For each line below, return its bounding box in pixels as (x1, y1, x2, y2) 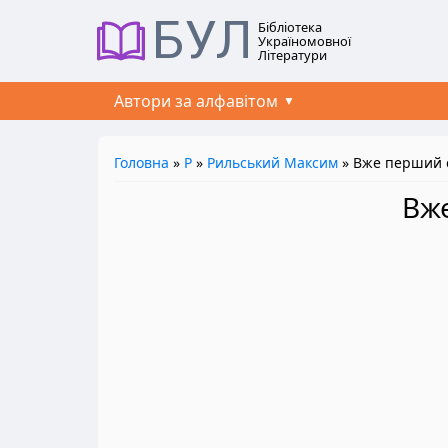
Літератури (258, 46, 327, 64)
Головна (114, 153, 169, 172)
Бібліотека (258, 18, 322, 36)
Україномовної (258, 32, 351, 50)
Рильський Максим (207, 153, 338, 172)
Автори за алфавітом (114, 90, 278, 112)
